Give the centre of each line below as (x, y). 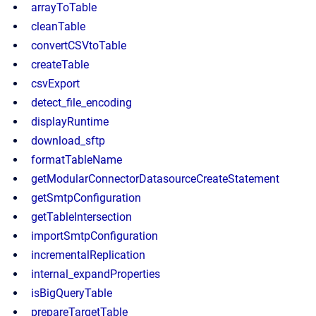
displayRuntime (70, 122)
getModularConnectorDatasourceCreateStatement (155, 179)
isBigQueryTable (72, 293)
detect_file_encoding (81, 103)
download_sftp (68, 141)
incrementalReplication (88, 255)
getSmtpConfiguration (86, 198)
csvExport (55, 84)
